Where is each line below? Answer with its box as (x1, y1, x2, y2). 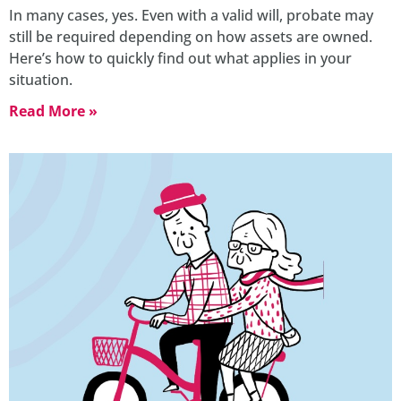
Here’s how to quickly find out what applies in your (9, 47, 352, 68)
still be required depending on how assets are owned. (9, 26, 372, 47)
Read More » (9, 100, 98, 121)
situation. (9, 69, 73, 90)
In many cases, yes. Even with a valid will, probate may (9, 4, 373, 25)
